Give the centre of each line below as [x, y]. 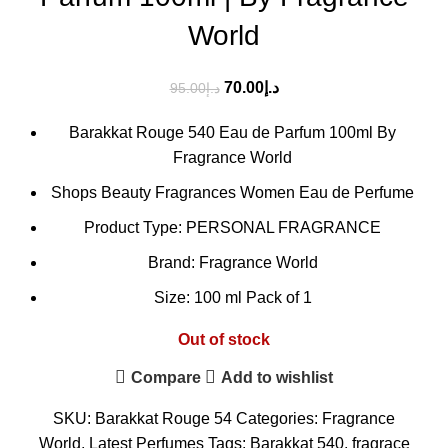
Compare [166, 377]
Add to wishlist [277, 377]
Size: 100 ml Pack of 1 [232, 298]
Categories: [277, 419]
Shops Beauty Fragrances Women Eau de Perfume [232, 193]
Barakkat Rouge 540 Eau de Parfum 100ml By [232, 133]
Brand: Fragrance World [232, 263]
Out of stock [224, 340]
